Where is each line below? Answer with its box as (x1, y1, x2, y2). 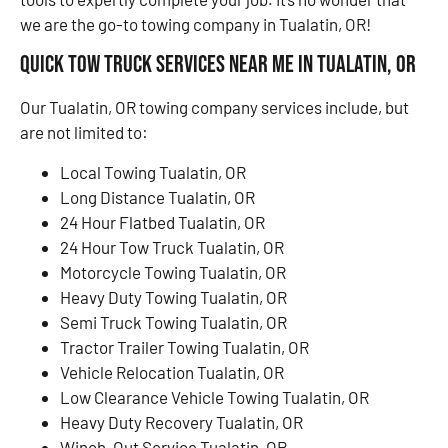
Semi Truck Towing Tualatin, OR (60, 311, 287, 332)
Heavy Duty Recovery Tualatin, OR (60, 411, 303, 432)
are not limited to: (20, 122, 148, 143)
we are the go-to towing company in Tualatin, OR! (20, 13, 371, 34)
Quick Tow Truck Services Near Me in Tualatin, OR (20, 50, 416, 80)
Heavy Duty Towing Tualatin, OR (60, 286, 287, 307)
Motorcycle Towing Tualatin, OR (60, 261, 286, 282)
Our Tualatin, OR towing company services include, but (20, 97, 409, 118)
